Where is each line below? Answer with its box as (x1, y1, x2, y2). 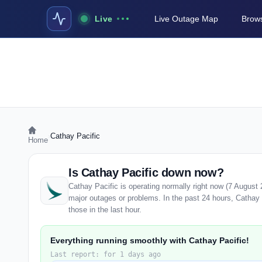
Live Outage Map (154, 14, 219, 23)
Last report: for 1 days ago (50, 250, 161, 258)
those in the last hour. (68, 205, 142, 214)
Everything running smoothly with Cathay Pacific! (50, 236, 249, 245)
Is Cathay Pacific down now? (68, 166, 224, 179)
